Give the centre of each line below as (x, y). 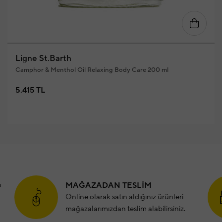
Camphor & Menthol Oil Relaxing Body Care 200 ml (92, 70)
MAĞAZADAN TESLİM (109, 185)
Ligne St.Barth (43, 58)
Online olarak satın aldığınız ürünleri (124, 197)
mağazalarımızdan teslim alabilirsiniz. (125, 209)
